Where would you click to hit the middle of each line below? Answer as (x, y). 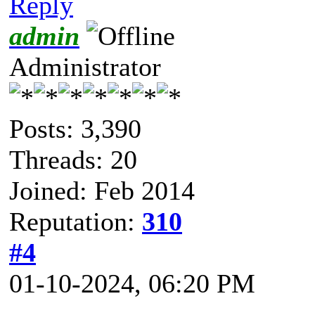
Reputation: (76, 221)
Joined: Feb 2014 (102, 190)
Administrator (85, 66)
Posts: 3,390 (75, 128)
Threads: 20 (73, 159)
